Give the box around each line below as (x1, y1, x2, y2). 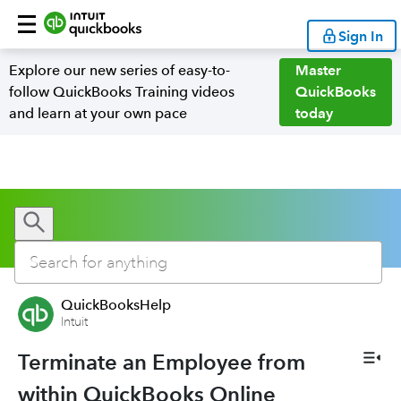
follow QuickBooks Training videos (9, 83, 235, 100)
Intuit (61, 313, 88, 330)
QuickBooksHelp (61, 296, 171, 313)
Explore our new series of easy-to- (9, 62, 230, 79)
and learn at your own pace (9, 105, 187, 122)
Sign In (338, 27, 383, 45)
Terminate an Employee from (18, 349, 305, 375)
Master (295, 62, 341, 79)
